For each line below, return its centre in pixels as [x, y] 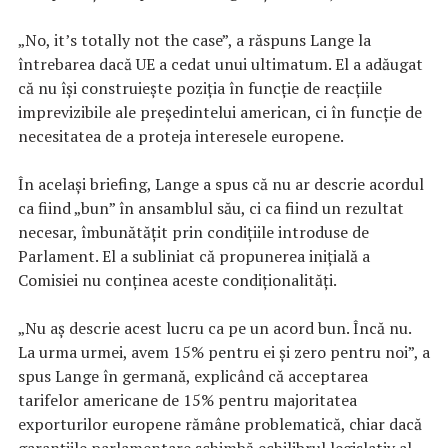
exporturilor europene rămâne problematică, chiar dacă [220, 423]
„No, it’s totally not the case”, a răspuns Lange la [194, 39]
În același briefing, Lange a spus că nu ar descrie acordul [221, 183]
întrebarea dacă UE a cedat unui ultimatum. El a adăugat [220, 63]
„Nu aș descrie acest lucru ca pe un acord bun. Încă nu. [214, 327]
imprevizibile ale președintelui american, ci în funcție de [220, 111]
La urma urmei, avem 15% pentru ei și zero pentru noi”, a [224, 351]
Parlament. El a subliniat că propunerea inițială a [194, 255]
